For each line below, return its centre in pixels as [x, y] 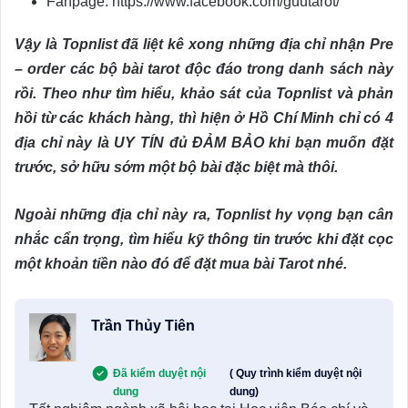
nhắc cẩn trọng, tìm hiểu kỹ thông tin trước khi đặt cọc [204, 240]
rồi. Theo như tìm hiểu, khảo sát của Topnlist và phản [204, 94]
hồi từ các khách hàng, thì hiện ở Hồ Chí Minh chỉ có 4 [204, 118]
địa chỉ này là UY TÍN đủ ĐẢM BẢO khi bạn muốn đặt [204, 143]
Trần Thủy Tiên [143, 326]
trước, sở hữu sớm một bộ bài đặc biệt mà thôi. [176, 168]
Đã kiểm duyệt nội [159, 374]
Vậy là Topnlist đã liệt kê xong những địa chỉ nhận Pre [204, 45]
